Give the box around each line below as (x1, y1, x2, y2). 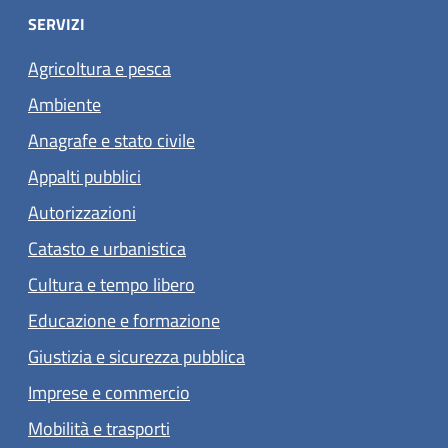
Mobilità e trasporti (28, 414, 170, 442)
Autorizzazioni (28, 198, 136, 226)
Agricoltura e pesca (28, 54, 171, 82)
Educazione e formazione (28, 306, 220, 334)
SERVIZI (28, 11, 85, 36)
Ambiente (28, 90, 101, 118)
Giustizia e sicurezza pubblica (28, 342, 245, 370)
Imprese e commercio (28, 378, 190, 406)
